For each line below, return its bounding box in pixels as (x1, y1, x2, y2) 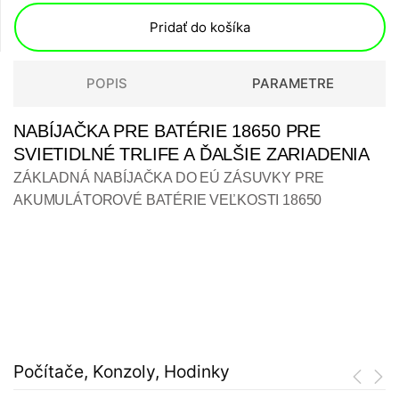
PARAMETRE (251, 75, 334, 93)
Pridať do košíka (150, 19, 250, 37)
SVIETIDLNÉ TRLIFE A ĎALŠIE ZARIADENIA (13, 144, 370, 165)
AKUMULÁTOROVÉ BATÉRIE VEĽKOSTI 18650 (13, 192, 322, 208)
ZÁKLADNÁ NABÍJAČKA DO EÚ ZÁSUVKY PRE (13, 170, 325, 186)
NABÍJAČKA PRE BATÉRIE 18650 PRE (13, 121, 322, 142)
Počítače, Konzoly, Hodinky (13, 361, 230, 383)
